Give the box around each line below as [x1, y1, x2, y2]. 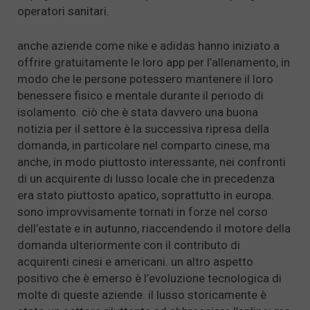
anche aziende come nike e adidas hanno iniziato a [17, 38, 280, 53]
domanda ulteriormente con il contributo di [17, 237, 240, 252]
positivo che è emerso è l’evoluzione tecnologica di [17, 271, 282, 285]
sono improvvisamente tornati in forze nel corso [17, 204, 268, 219]
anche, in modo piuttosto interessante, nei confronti [17, 154, 286, 169]
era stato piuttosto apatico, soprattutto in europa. [17, 188, 274, 202]
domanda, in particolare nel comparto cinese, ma [17, 138, 270, 152]
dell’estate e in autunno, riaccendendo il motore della [17, 221, 291, 235]
